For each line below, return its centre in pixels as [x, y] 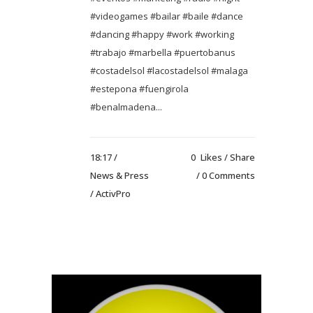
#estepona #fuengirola [139, 88]
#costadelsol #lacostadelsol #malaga [169, 70]
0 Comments [228, 175]
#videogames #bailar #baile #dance [167, 16]
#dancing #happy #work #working [162, 34]
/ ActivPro [110, 193]
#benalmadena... [126, 107]
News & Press [119, 175]
